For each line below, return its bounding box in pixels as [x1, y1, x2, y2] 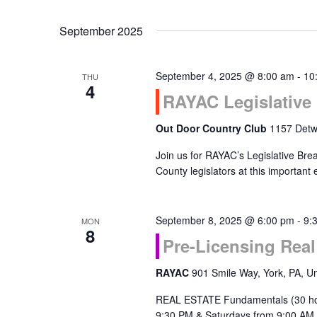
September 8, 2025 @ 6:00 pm [155, 213, 294, 227]
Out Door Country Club [155, 121, 270, 135]
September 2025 [59, 23, 143, 39]
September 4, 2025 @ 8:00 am [155, 69, 294, 83]
